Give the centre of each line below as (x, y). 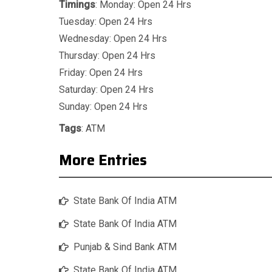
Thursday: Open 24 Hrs (107, 56)
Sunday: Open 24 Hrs (103, 107)
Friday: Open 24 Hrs (101, 73)
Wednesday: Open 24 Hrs (113, 39)
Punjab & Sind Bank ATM (125, 247)
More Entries (103, 161)
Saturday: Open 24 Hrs (106, 90)
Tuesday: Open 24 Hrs (106, 22)
